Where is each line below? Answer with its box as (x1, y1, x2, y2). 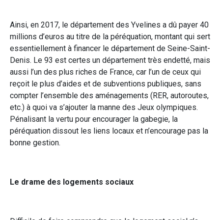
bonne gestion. (10, 137, 60, 147)
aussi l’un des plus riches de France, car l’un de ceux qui (10, 67, 201, 77)
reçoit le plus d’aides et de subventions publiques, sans (10, 79, 201, 88)
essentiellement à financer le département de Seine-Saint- (10, 43, 210, 53)
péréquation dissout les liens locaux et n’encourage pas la (10, 126, 208, 136)
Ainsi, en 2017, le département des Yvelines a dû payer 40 (10, 20, 209, 29)
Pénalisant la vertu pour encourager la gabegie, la (10, 114, 178, 124)
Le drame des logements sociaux (10, 177, 134, 187)
